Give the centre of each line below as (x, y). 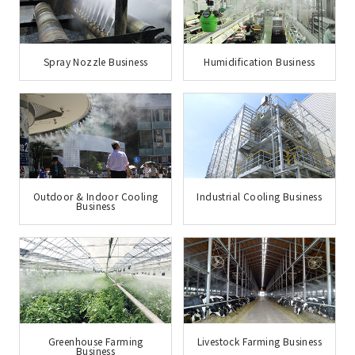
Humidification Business (260, 61)
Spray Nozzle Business (95, 61)
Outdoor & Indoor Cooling (95, 197)
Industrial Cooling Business (260, 197)
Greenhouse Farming (95, 341)
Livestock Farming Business (260, 341)
